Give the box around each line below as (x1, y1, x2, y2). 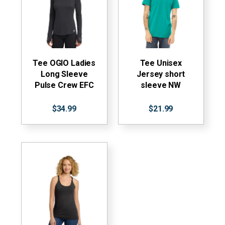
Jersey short (137, 69, 185, 79)
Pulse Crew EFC (34, 80, 94, 90)
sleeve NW (141, 80, 181, 90)
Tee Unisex (140, 58, 182, 68)
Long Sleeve (41, 69, 88, 79)
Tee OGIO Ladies (33, 58, 96, 68)
